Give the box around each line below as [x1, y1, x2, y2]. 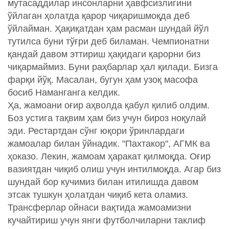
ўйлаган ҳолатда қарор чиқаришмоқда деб [8, 11, 190, 21]
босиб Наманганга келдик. [8, 87, 123, 98]
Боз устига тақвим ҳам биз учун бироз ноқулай [8, 113, 206, 124]
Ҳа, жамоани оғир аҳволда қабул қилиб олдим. [8, 100, 210, 111]
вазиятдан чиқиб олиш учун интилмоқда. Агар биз [8, 164, 221, 175]
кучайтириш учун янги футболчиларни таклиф [8, 215, 205, 226]
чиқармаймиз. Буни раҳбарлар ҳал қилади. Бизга [8, 62, 218, 73]
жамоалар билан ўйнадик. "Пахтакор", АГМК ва [8, 139, 210, 149]
